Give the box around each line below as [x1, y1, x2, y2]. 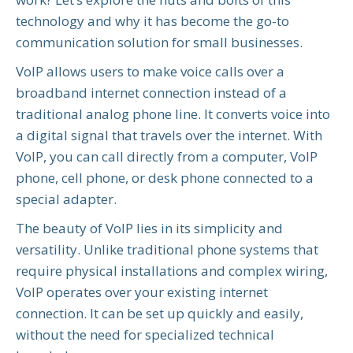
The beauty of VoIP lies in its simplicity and [16, 219, 283, 238]
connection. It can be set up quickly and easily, [16, 304, 303, 323]
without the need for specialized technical [16, 325, 274, 344]
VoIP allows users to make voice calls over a [16, 62, 284, 81]
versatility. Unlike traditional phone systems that [16, 240, 318, 259]
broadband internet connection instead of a [16, 84, 287, 102]
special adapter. [16, 190, 117, 209]
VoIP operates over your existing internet [16, 283, 268, 302]
